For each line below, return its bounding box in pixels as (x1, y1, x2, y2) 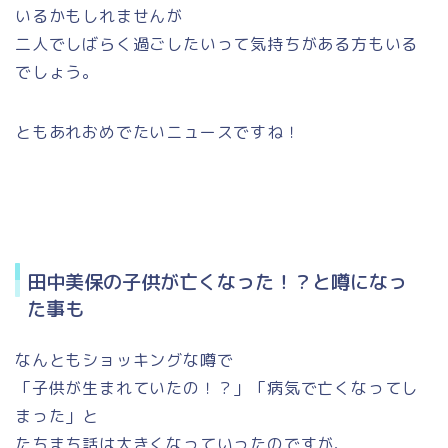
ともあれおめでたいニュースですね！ (15, 120, 301, 143)
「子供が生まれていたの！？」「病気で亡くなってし (15, 377, 419, 400)
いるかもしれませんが (15, 4, 184, 27)
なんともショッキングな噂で (15, 349, 234, 372)
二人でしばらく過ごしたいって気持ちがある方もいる (15, 32, 419, 55)
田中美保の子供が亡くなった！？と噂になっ (27, 268, 407, 296)
